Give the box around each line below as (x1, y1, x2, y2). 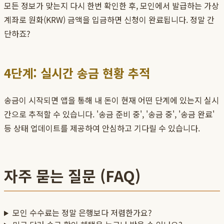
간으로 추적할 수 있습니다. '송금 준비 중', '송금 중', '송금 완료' (4, 108, 214, 120)
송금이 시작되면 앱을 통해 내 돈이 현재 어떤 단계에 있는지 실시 (4, 94, 219, 106)
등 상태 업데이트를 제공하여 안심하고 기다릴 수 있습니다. (4, 122, 200, 134)
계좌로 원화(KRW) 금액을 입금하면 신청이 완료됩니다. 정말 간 (4, 13, 214, 26)
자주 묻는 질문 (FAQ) (4, 164, 140, 187)
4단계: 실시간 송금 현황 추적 (4, 64, 150, 82)
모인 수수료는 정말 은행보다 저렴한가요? (12, 206, 152, 219)
